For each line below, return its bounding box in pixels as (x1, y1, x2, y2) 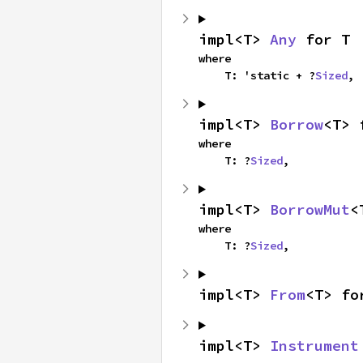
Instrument (270, 336, 359, 355)
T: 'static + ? (224, 68, 315, 83)
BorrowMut (270, 200, 350, 219)
